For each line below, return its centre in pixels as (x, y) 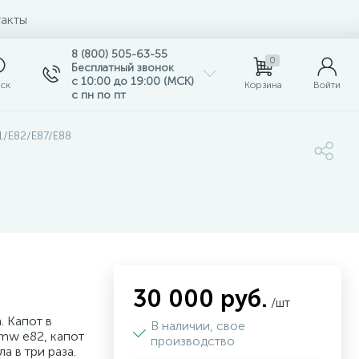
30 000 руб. (200, 299)
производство (194, 341)
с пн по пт (99, 95)
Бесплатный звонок (123, 68)
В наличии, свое (198, 326)
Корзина (263, 85)
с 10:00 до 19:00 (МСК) (133, 81)
